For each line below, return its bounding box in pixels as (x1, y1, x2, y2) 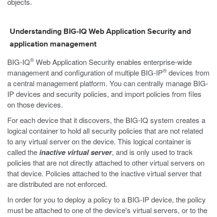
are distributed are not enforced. (7, 179, 107, 189)
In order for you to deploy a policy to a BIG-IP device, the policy (7, 194, 206, 204)
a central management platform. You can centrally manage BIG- (7, 78, 208, 88)
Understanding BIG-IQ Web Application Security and (10, 28, 191, 36)
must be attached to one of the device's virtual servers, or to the (7, 205, 207, 215)
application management (10, 41, 96, 48)
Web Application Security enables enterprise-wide (34, 57, 192, 67)
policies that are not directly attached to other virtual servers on (7, 157, 204, 168)
